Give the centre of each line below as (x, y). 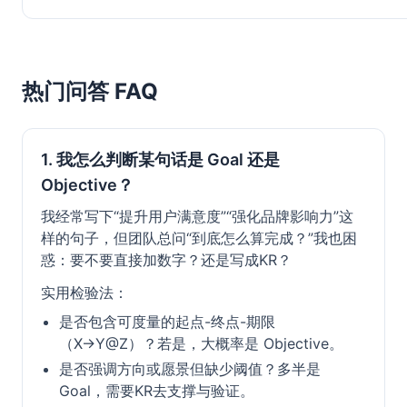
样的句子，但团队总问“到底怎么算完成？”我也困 (199, 238)
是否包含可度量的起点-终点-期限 (167, 322)
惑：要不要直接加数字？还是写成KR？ (166, 260)
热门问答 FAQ (90, 91)
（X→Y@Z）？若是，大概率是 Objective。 (201, 343)
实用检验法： (84, 293)
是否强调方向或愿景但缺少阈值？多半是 (190, 369)
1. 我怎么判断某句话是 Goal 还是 (160, 159)
